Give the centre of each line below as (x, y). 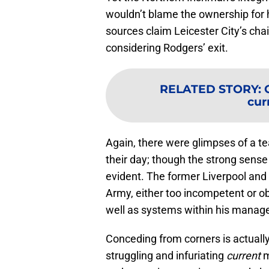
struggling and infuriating (166, 255)
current (245, 255)
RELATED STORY (209, 89)
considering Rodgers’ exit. (167, 47)
